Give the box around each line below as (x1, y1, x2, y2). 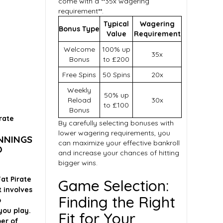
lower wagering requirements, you (58, 128, 170, 137)
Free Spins (62, 70, 96, 79)
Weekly (67, 86, 91, 95)
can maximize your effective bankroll (58, 138, 180, 147)
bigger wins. (58, 158, 98, 167)
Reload (67, 96, 91, 105)
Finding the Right (58, 193, 175, 212)
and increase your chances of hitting (58, 148, 179, 157)
